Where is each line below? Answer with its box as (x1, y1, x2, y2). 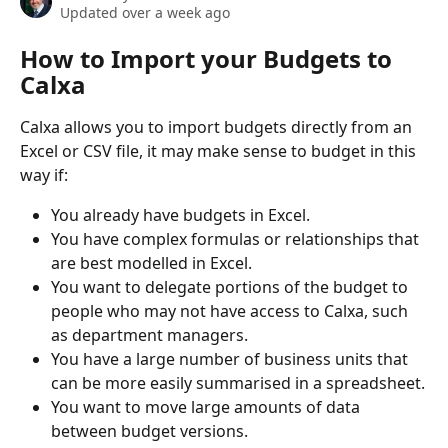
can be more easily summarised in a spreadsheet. (51, 372, 425, 395)
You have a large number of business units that (51, 348, 412, 371)
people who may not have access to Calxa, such (51, 300, 412, 323)
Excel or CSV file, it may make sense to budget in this (20, 140, 420, 162)
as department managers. (51, 324, 248, 347)
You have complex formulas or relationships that (51, 228, 423, 251)
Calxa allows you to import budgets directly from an (20, 116, 416, 138)
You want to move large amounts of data (51, 396, 364, 419)
